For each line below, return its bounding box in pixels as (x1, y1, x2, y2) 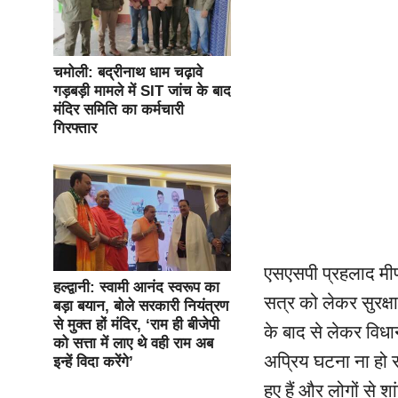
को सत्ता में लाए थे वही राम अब (53, 335, 213, 352)
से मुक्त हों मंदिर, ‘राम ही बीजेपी (53, 316, 219, 333)
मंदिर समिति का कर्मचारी (53, 101, 184, 118)
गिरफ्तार (53, 120, 97, 137)
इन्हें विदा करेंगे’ (53, 354, 133, 370)
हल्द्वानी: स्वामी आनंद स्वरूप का (53, 279, 219, 296)
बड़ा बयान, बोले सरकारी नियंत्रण (53, 298, 228, 314)
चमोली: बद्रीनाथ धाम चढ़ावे (53, 64, 203, 81)
